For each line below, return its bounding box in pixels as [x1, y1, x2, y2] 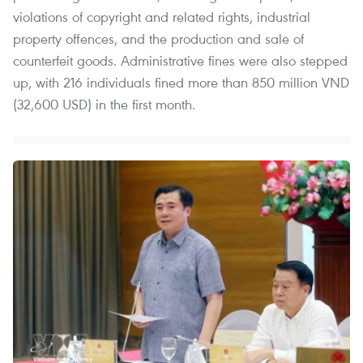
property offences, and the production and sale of [13, 28, 304, 48]
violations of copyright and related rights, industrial [13, 6, 310, 26]
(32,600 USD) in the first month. [13, 94, 195, 113]
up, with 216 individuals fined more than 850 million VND [13, 72, 349, 92]
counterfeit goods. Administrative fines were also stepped [13, 50, 348, 70]
